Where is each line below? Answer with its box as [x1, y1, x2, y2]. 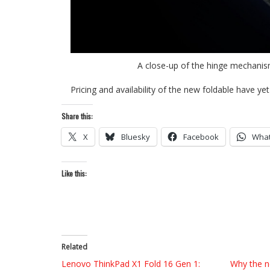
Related [61, 241, 87, 252]
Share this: [61, 110, 93, 121]
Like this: [61, 168, 87, 178]
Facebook [183, 131, 219, 142]
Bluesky [121, 131, 150, 142]
